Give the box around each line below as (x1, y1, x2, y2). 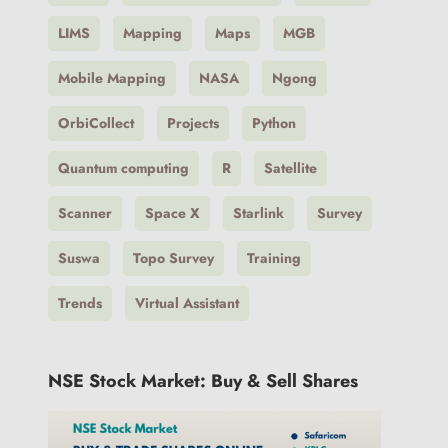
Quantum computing (57, 157, 189, 178)
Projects (166, 112, 219, 133)
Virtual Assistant (134, 292, 239, 313)
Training (246, 247, 301, 268)
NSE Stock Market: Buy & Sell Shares (47, 367, 358, 394)
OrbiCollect (57, 112, 134, 133)
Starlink (232, 202, 284, 223)
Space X (144, 202, 200, 223)
